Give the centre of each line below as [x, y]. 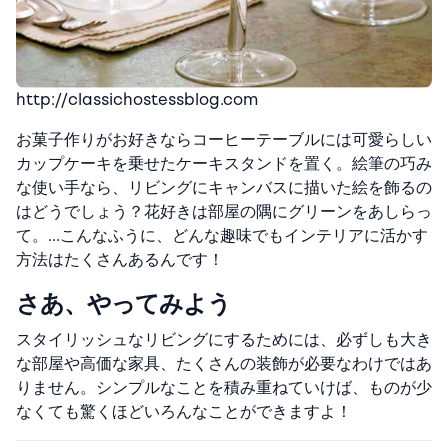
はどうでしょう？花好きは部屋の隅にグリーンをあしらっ [224, 212]
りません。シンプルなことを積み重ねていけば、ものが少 [224, 388]
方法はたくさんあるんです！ [120, 260]
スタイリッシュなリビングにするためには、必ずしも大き [224, 340]
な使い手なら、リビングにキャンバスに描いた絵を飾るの [224, 188]
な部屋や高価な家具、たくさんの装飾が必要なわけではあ [224, 364]
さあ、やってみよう [123, 304]
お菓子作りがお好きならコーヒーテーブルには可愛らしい [224, 140]
